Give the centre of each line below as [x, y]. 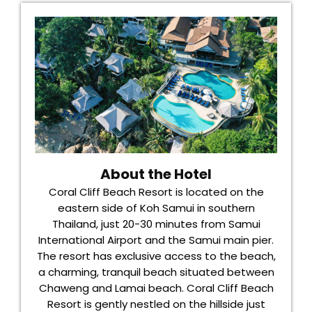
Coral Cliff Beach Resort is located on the [156, 192]
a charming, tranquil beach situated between [156, 272]
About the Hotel [156, 174]
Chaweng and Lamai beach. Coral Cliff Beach [156, 288]
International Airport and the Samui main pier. [156, 240]
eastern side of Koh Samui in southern [156, 208]
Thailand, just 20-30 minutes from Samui [156, 224]
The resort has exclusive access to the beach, [156, 256]
